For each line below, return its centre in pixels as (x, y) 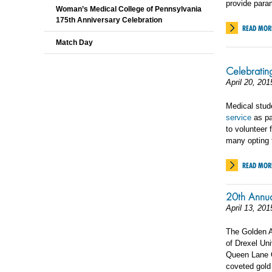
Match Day (74, 42)
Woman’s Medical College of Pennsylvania (129, 9)
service (239, 117)
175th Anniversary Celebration (109, 20)
